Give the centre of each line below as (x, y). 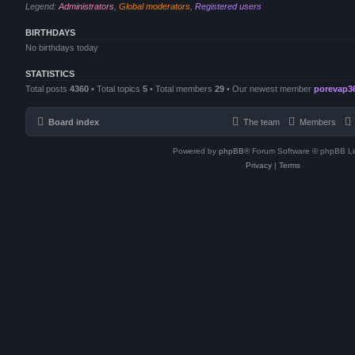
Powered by (195, 151)
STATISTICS (50, 73)
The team (261, 122)
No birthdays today (62, 47)
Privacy (259, 165)
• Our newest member (269, 88)
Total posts (48, 88)
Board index (74, 122)
